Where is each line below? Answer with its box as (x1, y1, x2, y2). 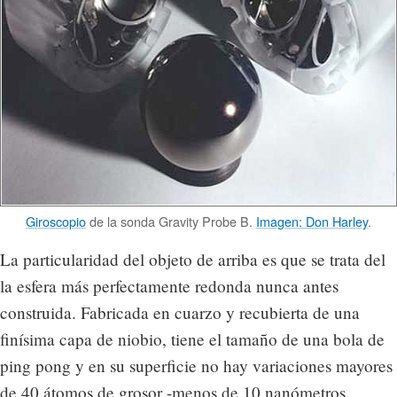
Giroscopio (26, 212, 86, 231)
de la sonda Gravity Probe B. (86, 212, 256, 231)
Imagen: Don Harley (256, 212, 368, 231)
